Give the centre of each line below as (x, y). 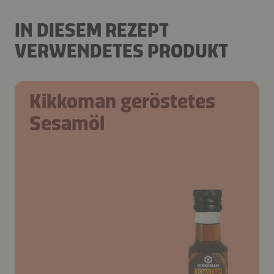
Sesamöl (67, 124)
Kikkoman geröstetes (122, 102)
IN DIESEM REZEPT (92, 30)
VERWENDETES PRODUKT (121, 51)
